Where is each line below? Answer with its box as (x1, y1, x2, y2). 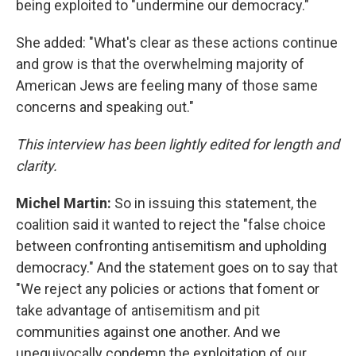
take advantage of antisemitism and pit (16, 302, 260, 319)
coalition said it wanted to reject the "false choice (16, 216, 326, 233)
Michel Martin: (16, 195, 114, 211)
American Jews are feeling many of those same (16, 77, 318, 94)
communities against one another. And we (16, 323, 281, 340)
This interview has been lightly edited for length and (16, 136, 339, 153)
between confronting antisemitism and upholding (16, 238, 327, 254)
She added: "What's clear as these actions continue (16, 34, 338, 51)
